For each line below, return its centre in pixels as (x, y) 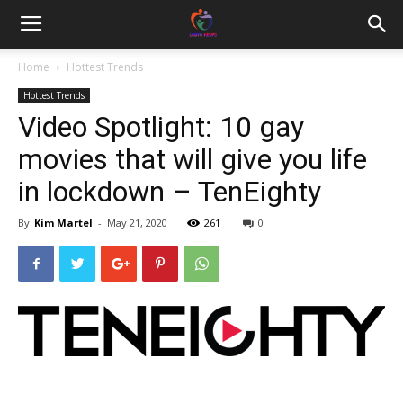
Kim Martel (63, 223)
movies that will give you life (193, 159)
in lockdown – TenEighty (170, 192)
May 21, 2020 (137, 223)
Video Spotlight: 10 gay (161, 127)
